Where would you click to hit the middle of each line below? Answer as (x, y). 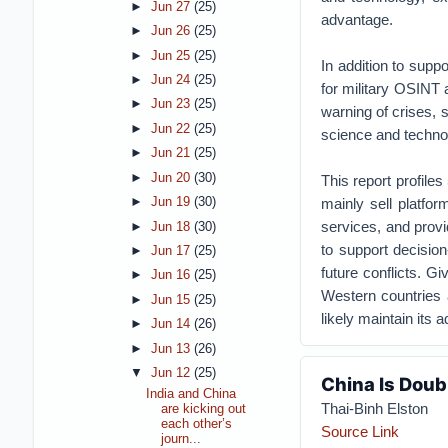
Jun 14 (172, 324)
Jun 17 (172, 250)
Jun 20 (172, 177)
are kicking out (204, 409)
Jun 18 (172, 226)
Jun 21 (172, 153)
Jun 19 (172, 202)
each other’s (197, 424)
